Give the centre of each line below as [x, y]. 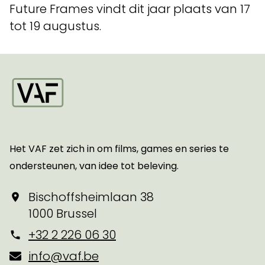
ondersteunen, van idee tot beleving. [94, 166]
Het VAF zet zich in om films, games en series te [119, 149]
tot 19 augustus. [55, 26]
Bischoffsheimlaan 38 [91, 197]
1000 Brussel [63, 214]
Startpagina [45, 120]
